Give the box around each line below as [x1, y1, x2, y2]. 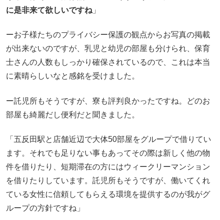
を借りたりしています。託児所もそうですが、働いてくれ [6, 176, 210, 185]
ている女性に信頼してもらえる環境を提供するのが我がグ [6, 190, 210, 198]
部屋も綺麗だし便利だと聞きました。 [6, 110, 139, 119]
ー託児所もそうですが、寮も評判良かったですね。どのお [6, 96, 210, 105]
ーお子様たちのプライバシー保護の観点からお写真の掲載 [6, 30, 210, 39]
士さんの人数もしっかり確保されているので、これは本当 [6, 58, 210, 67]
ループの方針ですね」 [6, 203, 84, 212]
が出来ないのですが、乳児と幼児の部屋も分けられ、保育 [6, 44, 210, 53]
